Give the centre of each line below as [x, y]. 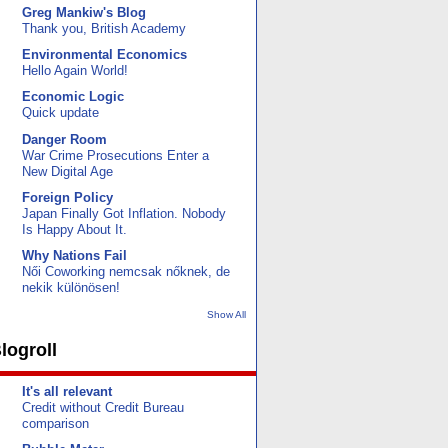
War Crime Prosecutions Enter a [115, 155]
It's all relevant [67, 391]
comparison [55, 423]
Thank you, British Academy [104, 28]
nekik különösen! [71, 288]
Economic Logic [73, 97]
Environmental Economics [104, 54]
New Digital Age [67, 171]
